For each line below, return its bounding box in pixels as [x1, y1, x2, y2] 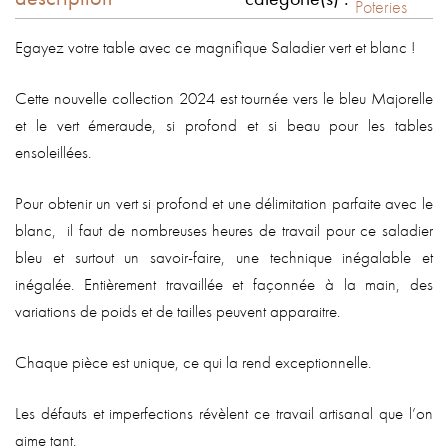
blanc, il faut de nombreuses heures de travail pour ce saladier [15, 219, 433, 242]
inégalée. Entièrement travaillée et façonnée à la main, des [15, 273, 433, 296]
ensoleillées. [15, 141, 91, 164]
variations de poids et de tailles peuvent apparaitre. [15, 300, 340, 323]
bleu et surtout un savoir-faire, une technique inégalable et [15, 246, 433, 269]
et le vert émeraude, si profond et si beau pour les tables [15, 114, 433, 137]
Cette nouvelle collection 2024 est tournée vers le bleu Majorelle [15, 87, 433, 110]
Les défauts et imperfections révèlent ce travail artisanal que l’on [15, 402, 433, 425]
